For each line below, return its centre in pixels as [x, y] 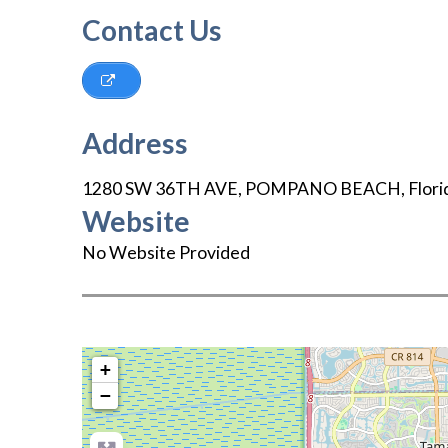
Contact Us [152, 29]
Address [135, 143]
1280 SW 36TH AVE [160, 189]
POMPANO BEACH [323, 189]
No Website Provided [166, 253]
